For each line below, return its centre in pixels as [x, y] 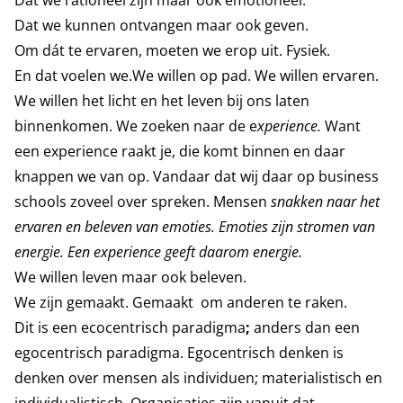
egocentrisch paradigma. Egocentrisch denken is [179, 353]
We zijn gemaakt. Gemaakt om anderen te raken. [181, 302]
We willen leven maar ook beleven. [130, 277]
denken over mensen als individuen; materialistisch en [198, 378]
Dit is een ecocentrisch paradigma [130, 327]
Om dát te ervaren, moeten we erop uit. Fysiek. [172, 50]
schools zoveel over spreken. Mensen [143, 201]
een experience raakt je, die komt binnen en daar [180, 151]
